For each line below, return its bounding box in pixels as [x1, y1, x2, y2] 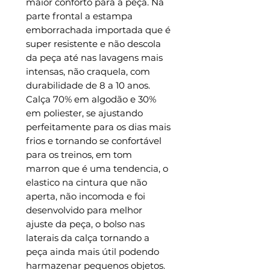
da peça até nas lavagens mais [26, 52, 163, 64]
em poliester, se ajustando [26, 107, 143, 119]
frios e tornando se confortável [26, 135, 162, 147]
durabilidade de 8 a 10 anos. [26, 80, 150, 92]
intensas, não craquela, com [26, 66, 150, 78]
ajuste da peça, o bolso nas [26, 218, 145, 230]
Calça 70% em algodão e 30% [26, 93, 156, 105]
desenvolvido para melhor [26, 204, 142, 216]
